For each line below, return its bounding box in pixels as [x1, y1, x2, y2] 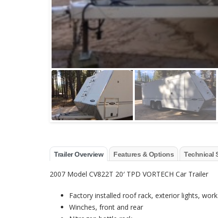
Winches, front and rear [69, 202, 143, 212]
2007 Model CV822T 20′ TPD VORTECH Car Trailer [50, 169, 208, 179]
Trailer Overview [54, 150, 103, 158]
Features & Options [113, 150, 174, 158]
